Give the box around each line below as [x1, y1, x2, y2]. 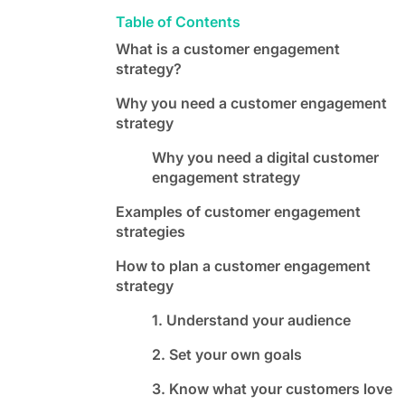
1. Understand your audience [152, 310, 351, 329]
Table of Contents [116, 12, 240, 31]
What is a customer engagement [116, 39, 340, 58]
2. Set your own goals [152, 344, 302, 363]
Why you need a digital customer [152, 147, 379, 166]
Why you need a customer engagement [116, 93, 387, 112]
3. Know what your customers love [152, 379, 392, 398]
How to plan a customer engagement [116, 256, 371, 275]
